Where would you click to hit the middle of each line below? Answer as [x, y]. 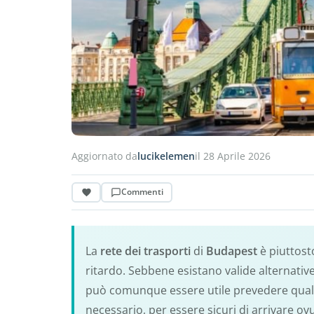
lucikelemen [166, 156]
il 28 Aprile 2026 [233, 156]
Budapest [232, 251]
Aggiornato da [104, 156]
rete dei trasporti [145, 251]
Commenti [142, 192]
